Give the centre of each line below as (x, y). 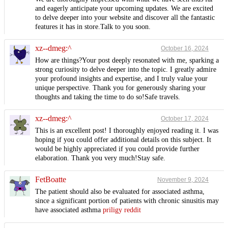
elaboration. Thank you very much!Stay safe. (100, 158)
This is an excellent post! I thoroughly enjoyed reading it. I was (127, 131)
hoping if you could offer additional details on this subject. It (123, 140)
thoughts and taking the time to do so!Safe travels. (108, 97)
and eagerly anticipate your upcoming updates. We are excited (124, 9)
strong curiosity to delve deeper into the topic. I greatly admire (126, 70)
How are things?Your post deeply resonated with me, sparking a (127, 61)
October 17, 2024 (185, 119)
